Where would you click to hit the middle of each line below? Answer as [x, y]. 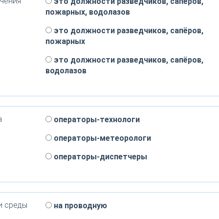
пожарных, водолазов [88, 12]
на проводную [79, 206]
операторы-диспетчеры [99, 157]
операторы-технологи [96, 120]
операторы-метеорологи [101, 138]
